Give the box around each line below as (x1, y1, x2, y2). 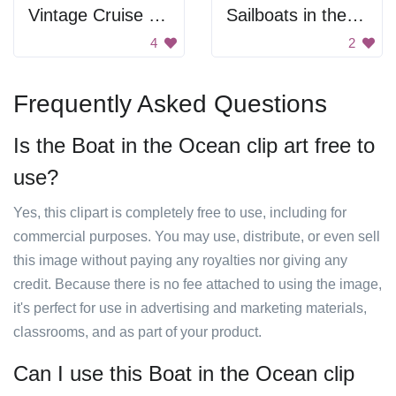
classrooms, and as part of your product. (13, 324, 262, 339)
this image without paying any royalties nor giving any (13, 253, 347, 268)
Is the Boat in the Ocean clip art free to (13, 133, 375, 157)
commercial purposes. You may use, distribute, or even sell (13, 229, 380, 244)
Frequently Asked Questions (13, 90, 327, 118)
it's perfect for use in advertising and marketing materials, (13, 301, 367, 316)
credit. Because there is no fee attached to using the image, (13, 277, 382, 292)
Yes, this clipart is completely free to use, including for (13, 205, 346, 220)
